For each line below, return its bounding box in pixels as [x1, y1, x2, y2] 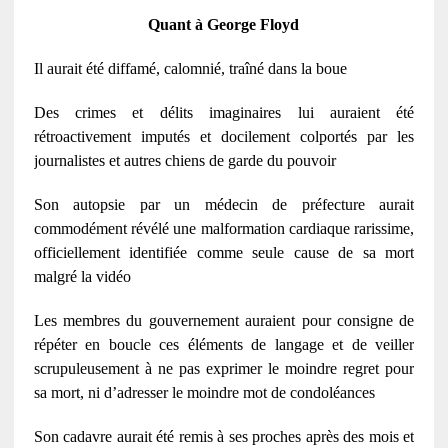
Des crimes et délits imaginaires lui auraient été [33, 103, 415, 121]
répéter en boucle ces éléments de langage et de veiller [33, 335, 415, 353]
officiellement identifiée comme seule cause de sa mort [33, 243, 415, 261]
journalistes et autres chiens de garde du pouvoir [33, 151, 336, 169]
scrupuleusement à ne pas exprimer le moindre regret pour [33, 359, 415, 377]
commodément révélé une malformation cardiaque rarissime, [33, 219, 415, 237]
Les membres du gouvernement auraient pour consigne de [33, 311, 415, 329]
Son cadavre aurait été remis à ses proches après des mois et [33, 427, 415, 445]
